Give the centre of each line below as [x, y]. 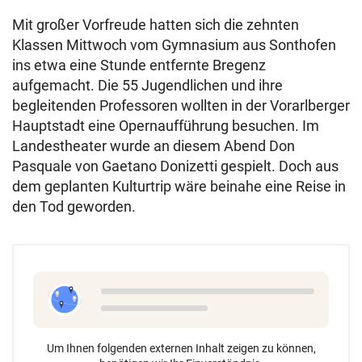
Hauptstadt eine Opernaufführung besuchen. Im [166, 126]
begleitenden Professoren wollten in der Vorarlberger [181, 105]
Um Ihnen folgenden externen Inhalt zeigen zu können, [181, 348]
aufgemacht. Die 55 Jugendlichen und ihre [147, 85]
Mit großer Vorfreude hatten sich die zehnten [156, 25]
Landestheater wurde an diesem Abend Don [154, 146]
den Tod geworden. [74, 206]
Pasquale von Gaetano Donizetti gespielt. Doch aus [175, 166]
